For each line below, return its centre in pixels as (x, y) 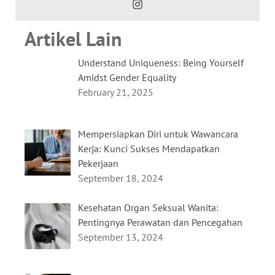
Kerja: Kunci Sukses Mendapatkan (149, 148)
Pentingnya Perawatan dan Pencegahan (160, 222)
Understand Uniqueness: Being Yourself (161, 63)
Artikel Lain (73, 39)
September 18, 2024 (121, 178)
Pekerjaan (98, 163)
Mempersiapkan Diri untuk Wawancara (158, 134)
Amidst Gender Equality (127, 78)
